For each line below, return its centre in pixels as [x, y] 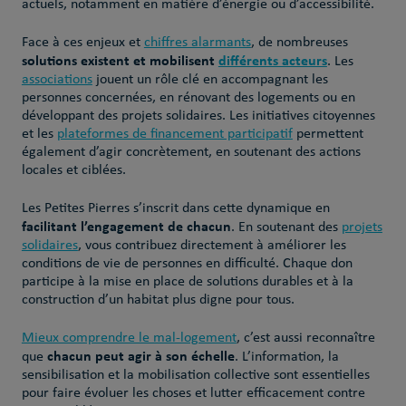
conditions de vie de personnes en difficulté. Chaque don [187, 264]
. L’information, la [286, 357]
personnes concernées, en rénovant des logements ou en [188, 98]
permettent [328, 134]
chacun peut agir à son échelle [140, 356]
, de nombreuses [299, 43]
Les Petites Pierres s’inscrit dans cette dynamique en [175, 208]
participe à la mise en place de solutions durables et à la [187, 282]
